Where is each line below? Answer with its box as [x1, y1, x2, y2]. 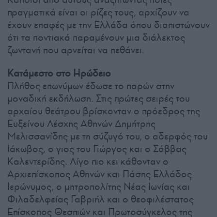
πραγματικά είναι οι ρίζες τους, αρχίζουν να [7, 6, 189, 19]
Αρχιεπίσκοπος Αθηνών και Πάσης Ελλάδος [7, 168, 192, 181]
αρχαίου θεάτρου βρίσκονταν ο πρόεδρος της [7, 105, 200, 118]
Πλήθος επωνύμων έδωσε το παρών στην [7, 79, 174, 93]
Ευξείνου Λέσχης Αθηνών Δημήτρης [7, 117, 155, 130]
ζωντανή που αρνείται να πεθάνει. [7, 44, 144, 57]
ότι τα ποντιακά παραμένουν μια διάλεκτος [7, 31, 185, 44]
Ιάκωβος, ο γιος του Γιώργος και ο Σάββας [7, 142, 186, 155]
